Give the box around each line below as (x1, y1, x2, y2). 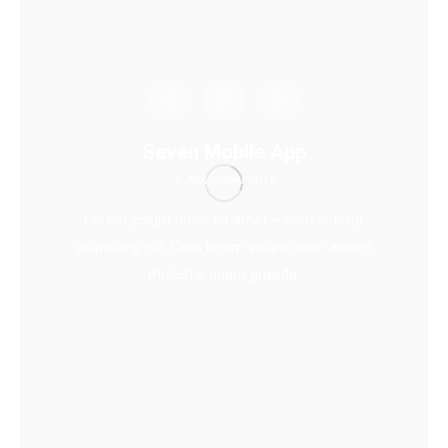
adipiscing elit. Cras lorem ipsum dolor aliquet (75, 238, 373, 257)
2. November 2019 (173, 172, 275, 188)
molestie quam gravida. (148, 265, 300, 284)
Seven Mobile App (142, 140, 306, 165)
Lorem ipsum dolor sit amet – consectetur (84, 211, 364, 230)
